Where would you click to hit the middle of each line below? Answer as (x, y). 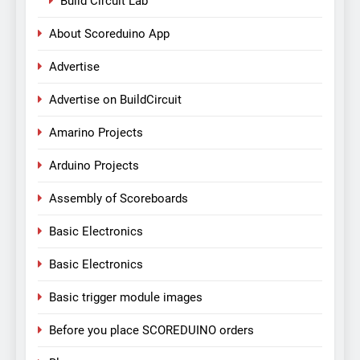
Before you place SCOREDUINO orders (151, 331)
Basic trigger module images (126, 298)
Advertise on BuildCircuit (115, 100)
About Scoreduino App (109, 34)
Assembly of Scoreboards (119, 199)
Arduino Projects (94, 166)
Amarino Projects (96, 133)
